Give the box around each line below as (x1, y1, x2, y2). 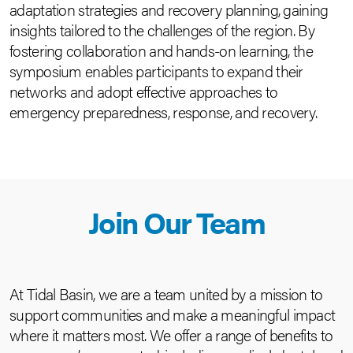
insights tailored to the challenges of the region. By (9, 18, 314, 41)
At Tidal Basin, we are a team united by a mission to (9, 282, 323, 305)
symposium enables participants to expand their (9, 59, 303, 82)
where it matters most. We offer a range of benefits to (9, 323, 333, 346)
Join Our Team (88, 200, 265, 243)
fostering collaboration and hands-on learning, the (9, 39, 313, 61)
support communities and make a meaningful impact (9, 303, 336, 325)
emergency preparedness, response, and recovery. (9, 100, 318, 123)
